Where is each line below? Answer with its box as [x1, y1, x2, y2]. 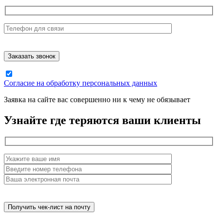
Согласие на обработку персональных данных [4, 78, 157, 87]
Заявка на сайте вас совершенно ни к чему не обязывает [4, 95, 190, 104]
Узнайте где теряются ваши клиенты [4, 113, 201, 127]
